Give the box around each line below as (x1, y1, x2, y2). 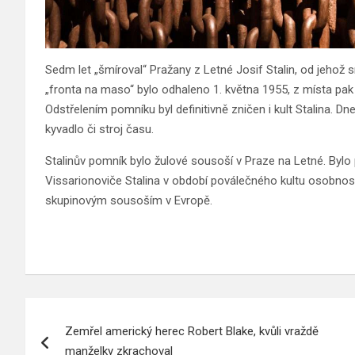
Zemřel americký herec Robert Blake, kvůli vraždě (65, 324, 319, 339)
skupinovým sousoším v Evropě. (45, 193, 212, 208)
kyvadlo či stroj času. (45, 122, 154, 137)
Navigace (25, 298, 129, 329)
